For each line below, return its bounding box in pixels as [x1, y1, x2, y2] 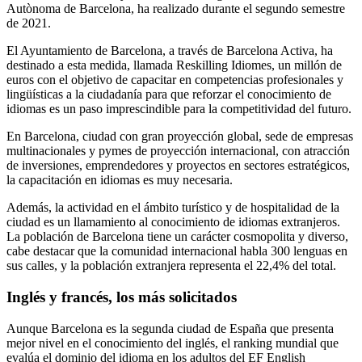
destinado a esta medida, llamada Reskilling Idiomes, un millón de [6, 58, 342, 73]
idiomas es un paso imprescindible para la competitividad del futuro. [6, 102, 351, 116]
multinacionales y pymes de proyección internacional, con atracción [6, 144, 350, 158]
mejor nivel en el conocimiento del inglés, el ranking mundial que [6, 335, 339, 350]
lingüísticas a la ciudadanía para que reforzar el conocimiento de [6, 87, 331, 102]
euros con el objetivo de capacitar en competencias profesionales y [6, 73, 343, 87]
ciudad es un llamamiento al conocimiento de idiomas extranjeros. [6, 215, 340, 229]
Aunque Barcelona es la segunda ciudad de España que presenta [6, 321, 334, 335]
